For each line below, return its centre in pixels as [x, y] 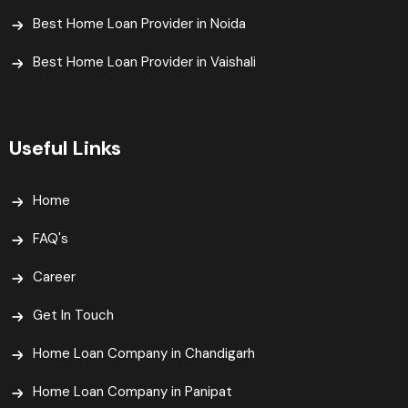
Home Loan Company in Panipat [133, 392]
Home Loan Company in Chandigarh [144, 354]
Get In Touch [73, 316]
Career [54, 277]
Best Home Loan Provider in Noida [139, 24]
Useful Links [65, 148]
